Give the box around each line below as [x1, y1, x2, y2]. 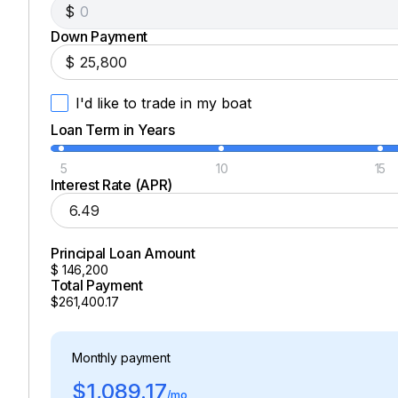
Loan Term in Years [51, 121, 175, 139]
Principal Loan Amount [51, 244, 195, 263]
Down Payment [51, 28, 148, 46]
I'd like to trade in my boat [76, 94, 251, 113]
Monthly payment [72, 350, 171, 366]
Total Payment [51, 276, 143, 295]
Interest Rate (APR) [51, 176, 172, 195]
